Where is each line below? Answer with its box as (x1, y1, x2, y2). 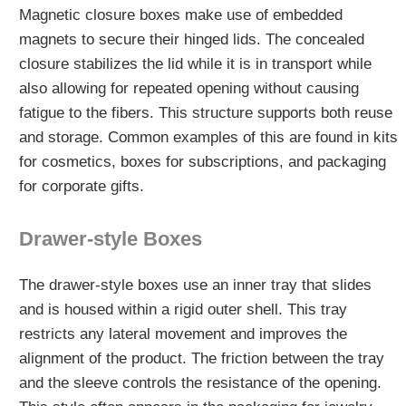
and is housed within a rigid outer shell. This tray (18, 301, 347, 319)
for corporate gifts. (18, 178, 144, 196)
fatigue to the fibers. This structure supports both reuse (18, 104, 392, 122)
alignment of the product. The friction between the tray (18, 350, 384, 368)
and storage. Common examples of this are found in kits (18, 129, 398, 147)
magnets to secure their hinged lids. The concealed (18, 31, 364, 49)
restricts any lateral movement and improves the (18, 325, 347, 343)
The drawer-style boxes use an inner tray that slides (18, 276, 372, 295)
